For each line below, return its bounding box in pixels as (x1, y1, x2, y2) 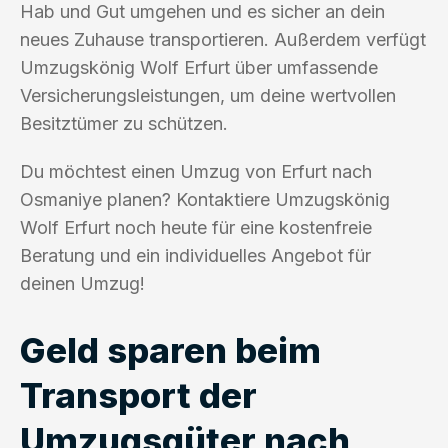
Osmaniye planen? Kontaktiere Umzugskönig (20, 188, 390, 210)
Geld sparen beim (20, 328, 321, 371)
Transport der (20, 373, 257, 416)
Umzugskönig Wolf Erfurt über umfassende (20, 56, 378, 78)
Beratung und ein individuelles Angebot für (20, 244, 371, 266)
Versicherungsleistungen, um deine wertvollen (20, 84, 396, 106)
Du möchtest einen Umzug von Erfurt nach (20, 160, 372, 182)
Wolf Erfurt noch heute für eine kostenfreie (20, 216, 372, 238)
